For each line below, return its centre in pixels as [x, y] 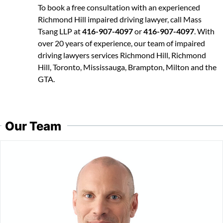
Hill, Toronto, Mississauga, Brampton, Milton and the [127, 67]
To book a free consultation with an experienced [119, 7]
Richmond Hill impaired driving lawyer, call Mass [120, 19]
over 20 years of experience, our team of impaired [121, 43]
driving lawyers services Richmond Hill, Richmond [122, 55]
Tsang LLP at [60, 31]
